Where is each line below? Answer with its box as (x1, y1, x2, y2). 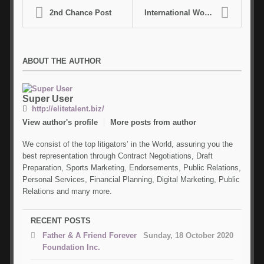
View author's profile (22, 117, 98, 127)
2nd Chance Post (49, 8, 112, 17)
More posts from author (110, 117, 197, 127)
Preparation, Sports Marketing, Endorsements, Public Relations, (22, 163, 242, 172)
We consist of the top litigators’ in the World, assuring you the (22, 139, 233, 148)
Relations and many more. (22, 186, 113, 196)
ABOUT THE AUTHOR (22, 56, 101, 65)
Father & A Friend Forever (42, 230, 137, 240)
